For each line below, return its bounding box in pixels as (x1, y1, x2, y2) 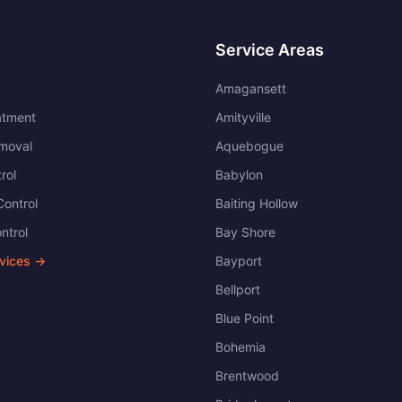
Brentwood (215, 368, 279, 383)
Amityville (215, 109, 271, 125)
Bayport (215, 253, 262, 268)
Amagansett (215, 81, 286, 96)
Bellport (215, 282, 260, 297)
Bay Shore (215, 224, 275, 240)
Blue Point (215, 310, 274, 326)
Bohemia (215, 339, 266, 354)
